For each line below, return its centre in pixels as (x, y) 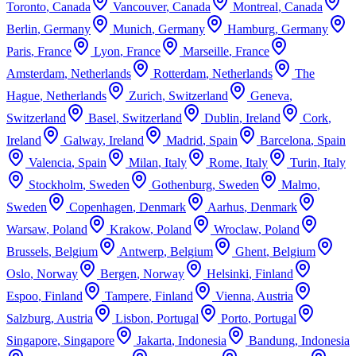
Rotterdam (180, 73)
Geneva (270, 95)
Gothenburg (182, 184)
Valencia (50, 162)
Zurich (145, 95)
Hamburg (251, 29)
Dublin (222, 118)
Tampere (127, 296)
